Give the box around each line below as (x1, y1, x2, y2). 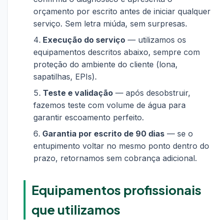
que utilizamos (31, 201, 120, 218)
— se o (165, 129, 193, 138)
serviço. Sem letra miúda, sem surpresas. (33, 19, 187, 28)
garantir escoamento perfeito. (33, 112, 144, 122)
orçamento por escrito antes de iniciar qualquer (33, 6, 211, 16)
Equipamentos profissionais (31, 182, 201, 198)
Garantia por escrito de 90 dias (42, 129, 165, 138)
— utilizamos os (125, 35, 186, 45)
